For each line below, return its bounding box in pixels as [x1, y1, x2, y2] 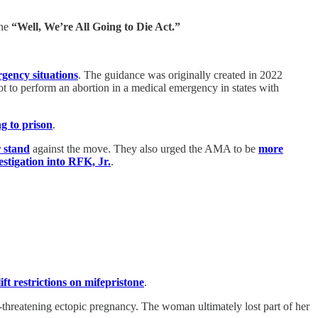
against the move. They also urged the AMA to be [30, 142, 258, 155]
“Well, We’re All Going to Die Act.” [11, 20, 180, 33]
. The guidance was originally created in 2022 [78, 68, 283, 81]
